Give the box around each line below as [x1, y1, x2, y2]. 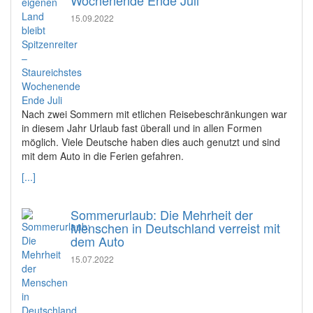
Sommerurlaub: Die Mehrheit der [71, 205, 253, 224]
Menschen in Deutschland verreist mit [71, 219, 280, 237]
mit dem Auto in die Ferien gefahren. [22, 149, 184, 163]
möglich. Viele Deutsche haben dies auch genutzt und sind [22, 135, 280, 149]
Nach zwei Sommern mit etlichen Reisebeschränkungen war [22, 107, 287, 121]
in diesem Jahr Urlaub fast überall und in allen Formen [22, 121, 262, 135]
